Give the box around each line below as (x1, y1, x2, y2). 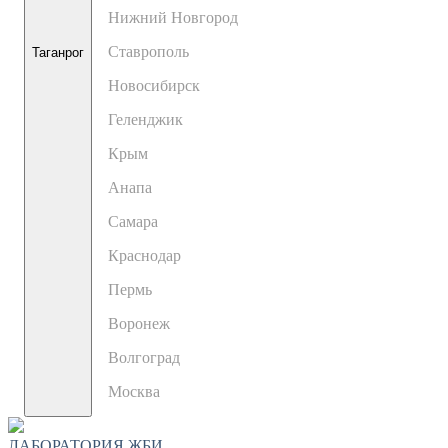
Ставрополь (108, 43, 189, 60)
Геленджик (108, 111, 183, 128)
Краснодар (108, 247, 181, 264)
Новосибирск (108, 77, 200, 94)
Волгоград (108, 349, 180, 366)
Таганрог (32, 44, 84, 60)
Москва (108, 383, 160, 400)
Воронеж (108, 315, 170, 332)
